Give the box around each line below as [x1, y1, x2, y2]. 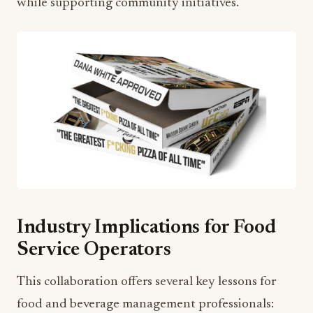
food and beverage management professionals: [17, 298, 274, 312]
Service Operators [17, 240, 171, 261]
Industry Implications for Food [17, 218, 276, 238]
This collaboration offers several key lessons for [17, 275, 276, 289]
